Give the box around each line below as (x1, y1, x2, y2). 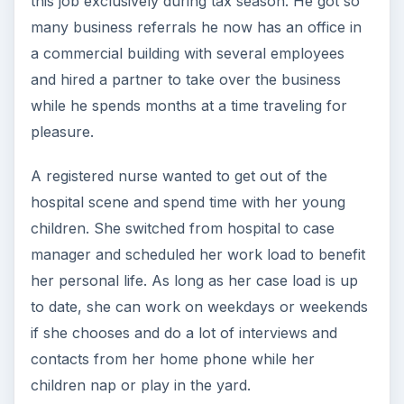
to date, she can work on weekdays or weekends (30, 297, 368, 316)
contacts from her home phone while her (30, 349, 315, 368)
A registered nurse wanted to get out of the (30, 166, 327, 185)
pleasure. (30, 122, 94, 141)
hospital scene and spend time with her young (30, 192, 345, 211)
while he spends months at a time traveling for (30, 96, 347, 115)
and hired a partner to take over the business (30, 69, 341, 88)
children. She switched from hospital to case (30, 218, 335, 237)
